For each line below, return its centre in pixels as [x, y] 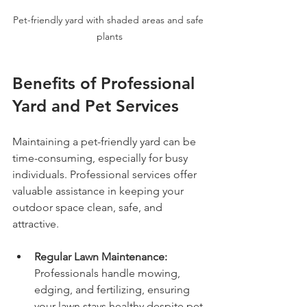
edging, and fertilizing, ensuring [113, 289]
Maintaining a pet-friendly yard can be [106, 141]
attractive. [36, 223]
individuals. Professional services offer [106, 174]
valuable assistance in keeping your [99, 191]
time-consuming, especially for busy [101, 158]
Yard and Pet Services [96, 106]
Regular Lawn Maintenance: [101, 256]
